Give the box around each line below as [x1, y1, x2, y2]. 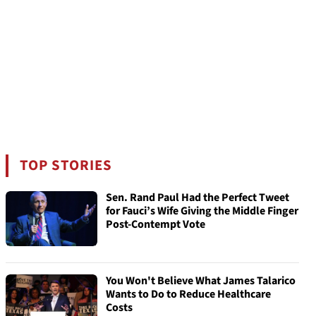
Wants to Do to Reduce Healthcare [106, 286, 271, 302]
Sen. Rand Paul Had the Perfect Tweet [106, 190, 289, 205]
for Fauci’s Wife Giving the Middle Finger [106, 203, 298, 219]
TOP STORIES [20, 155, 113, 176]
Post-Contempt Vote [106, 217, 205, 232]
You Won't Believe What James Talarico [106, 273, 296, 288]
